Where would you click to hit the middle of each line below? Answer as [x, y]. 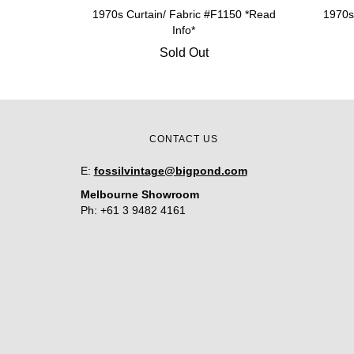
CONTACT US [184, 139]
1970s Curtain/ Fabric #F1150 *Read [184, 14]
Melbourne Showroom [139, 194]
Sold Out [184, 53]
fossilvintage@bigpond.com [170, 171]
